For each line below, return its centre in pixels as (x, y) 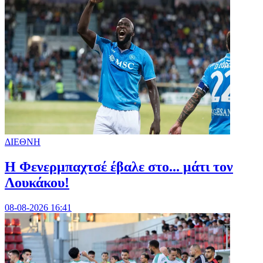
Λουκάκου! (37, 182)
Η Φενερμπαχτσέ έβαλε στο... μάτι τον (119, 166)
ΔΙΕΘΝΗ (23, 141)
